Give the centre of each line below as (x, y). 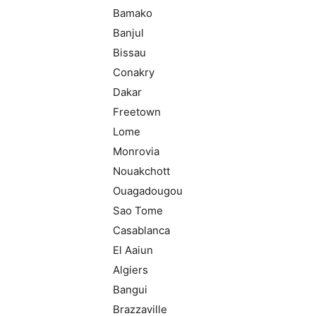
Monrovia (136, 151)
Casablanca (141, 230)
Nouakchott (141, 171)
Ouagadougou (148, 191)
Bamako (133, 13)
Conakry (134, 72)
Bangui (130, 290)
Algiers (130, 270)
